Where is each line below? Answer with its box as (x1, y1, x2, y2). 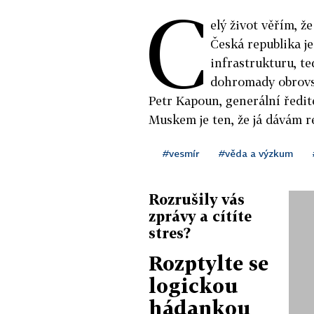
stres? (149, 224, 191, 241)
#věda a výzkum (219, 146, 293, 159)
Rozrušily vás (149, 190, 245, 207)
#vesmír (163, 146, 199, 159)
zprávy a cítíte (149, 207, 252, 224)
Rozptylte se (149, 251, 268, 275)
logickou (149, 273, 238, 297)
